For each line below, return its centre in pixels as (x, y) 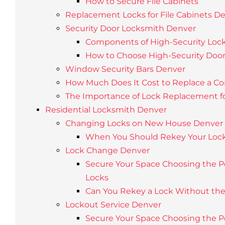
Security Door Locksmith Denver (130, 28)
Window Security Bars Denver (125, 69)
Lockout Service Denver (113, 205)
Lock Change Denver (107, 150)
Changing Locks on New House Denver (144, 123)
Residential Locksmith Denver (106, 110)
